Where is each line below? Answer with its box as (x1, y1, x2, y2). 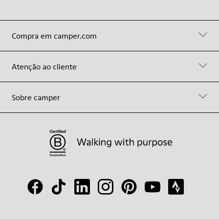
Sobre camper (12, 92, 60, 103)
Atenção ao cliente (12, 61, 77, 72)
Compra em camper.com (12, 30, 97, 41)
